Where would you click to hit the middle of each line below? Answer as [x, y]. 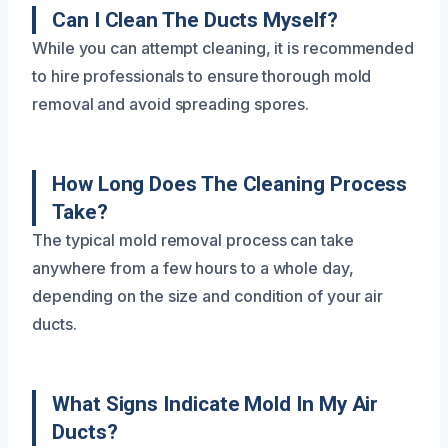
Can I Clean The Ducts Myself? [195, 19]
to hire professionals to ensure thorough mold [202, 75]
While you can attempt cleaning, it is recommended [223, 47]
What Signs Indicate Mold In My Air [215, 403]
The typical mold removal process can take [193, 239]
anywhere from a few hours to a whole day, [193, 267]
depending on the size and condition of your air [208, 295]
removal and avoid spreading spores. [171, 103]
